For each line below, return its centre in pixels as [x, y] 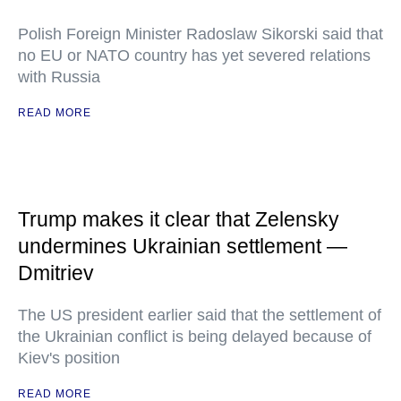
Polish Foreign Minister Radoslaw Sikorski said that [200, 34]
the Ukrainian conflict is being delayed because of [195, 337]
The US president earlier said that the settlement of [200, 315]
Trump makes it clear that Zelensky [179, 219]
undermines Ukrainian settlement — [183, 246]
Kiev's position [69, 358]
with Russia [59, 77]
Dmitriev [56, 273]
